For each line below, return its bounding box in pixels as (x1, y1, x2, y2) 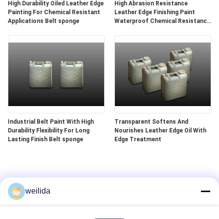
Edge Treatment (114, 136, 161, 143)
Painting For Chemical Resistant (8, 9, 100, 16)
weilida (25, 187, 50, 195)
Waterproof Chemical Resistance (114, 18, 210, 24)
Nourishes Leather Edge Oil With (114, 127, 206, 134)
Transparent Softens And (114, 118, 188, 125)
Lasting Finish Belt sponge (8, 136, 83, 143)
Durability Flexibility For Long (8, 127, 89, 134)
